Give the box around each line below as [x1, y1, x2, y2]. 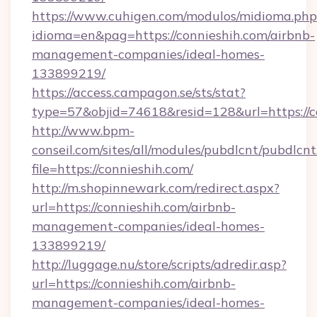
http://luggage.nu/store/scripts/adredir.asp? [32, 256, 287, 272]
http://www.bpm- [32, 122, 134, 139]
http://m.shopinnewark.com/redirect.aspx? [32, 180, 279, 196]
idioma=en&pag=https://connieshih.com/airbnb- [32, 27, 315, 43]
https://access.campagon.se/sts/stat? [32, 84, 246, 100]
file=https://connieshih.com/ [32, 161, 193, 177]
